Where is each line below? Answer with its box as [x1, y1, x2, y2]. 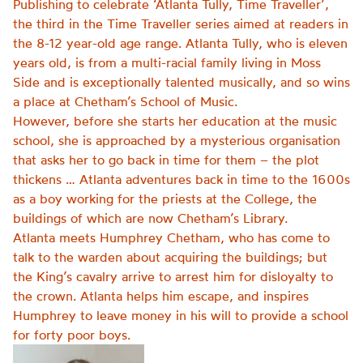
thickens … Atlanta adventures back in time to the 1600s [13, 171, 350, 187]
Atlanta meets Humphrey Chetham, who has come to [13, 229, 330, 246]
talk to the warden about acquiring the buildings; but [13, 249, 327, 265]
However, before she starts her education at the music [13, 113, 337, 129]
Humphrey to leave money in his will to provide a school [13, 307, 348, 323]
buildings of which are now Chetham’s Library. [13, 210, 288, 226]
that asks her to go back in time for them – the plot [13, 152, 319, 168]
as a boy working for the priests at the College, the [13, 190, 317, 207]
